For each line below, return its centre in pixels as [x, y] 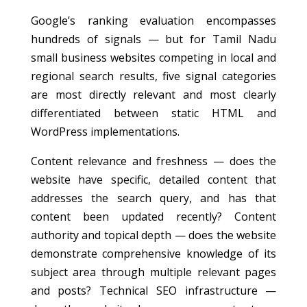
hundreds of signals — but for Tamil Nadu [153, 39]
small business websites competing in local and [153, 58]
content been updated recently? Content [153, 217]
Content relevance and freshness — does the [153, 161]
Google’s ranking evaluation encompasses [153, 21]
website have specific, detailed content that [153, 180]
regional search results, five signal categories [153, 76]
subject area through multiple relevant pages [153, 272]
